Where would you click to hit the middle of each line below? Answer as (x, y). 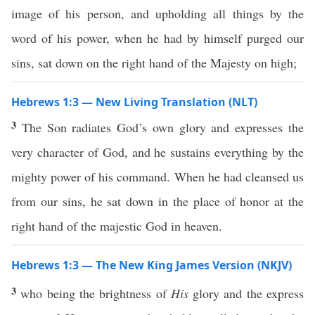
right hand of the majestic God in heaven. (117, 226)
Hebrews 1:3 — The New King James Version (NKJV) (152, 265)
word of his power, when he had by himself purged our (157, 38)
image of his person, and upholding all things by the (157, 13)
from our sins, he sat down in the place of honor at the (157, 201)
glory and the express (246, 293)
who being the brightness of (96, 293)
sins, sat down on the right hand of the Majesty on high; (154, 63)
